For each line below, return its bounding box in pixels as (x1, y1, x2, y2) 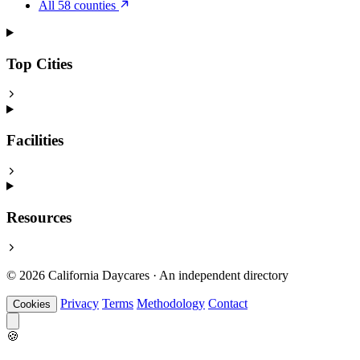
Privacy (60, 297, 99, 311)
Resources (6, 208, 72, 226)
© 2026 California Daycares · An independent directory (6, 268, 288, 283)
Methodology (137, 297, 205, 311)
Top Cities (6, 55, 72, 72)
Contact (208, 297, 247, 311)
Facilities (6, 132, 63, 149)
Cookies (13, 298, 51, 311)
